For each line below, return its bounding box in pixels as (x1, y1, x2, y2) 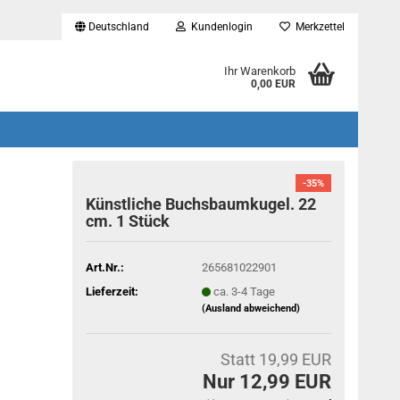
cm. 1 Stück (86, 212, 171, 230)
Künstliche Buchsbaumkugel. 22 (86, 195, 317, 213)
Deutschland (86, 21, 149, 33)
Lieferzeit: (86, 284, 139, 298)
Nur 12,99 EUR (203, 371, 331, 393)
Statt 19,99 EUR (221, 350, 331, 369)
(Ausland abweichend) (201, 302, 300, 314)
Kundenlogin (186, 21, 253, 33)
